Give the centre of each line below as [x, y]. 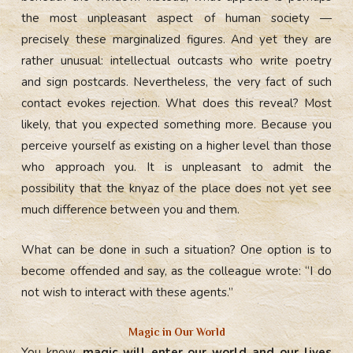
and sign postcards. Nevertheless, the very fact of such [176, 82]
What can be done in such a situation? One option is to [176, 249]
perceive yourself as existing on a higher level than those [176, 145]
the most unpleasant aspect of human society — [176, 18]
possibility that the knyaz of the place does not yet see [176, 188]
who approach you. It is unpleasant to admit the [176, 167]
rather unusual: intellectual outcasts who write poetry [176, 60]
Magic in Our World [176, 332]
